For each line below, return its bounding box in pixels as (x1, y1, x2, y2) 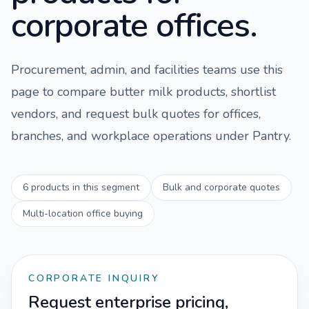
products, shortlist (172, 83, 276, 100)
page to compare (11, 83, 110, 100)
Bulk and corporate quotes (163, 181, 280, 194)
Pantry (252, 128, 289, 144)
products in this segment (28, 181, 139, 194)
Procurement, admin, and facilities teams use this (11, 61, 283, 78)
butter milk (110, 83, 172, 100)
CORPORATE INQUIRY (28, 272, 160, 285)
